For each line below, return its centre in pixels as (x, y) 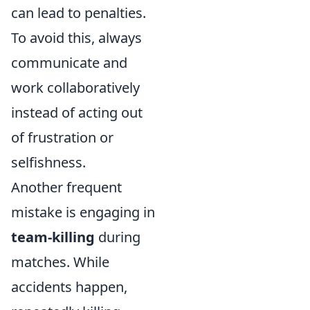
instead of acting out (77, 112)
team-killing (53, 237)
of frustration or (62, 137)
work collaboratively (75, 88)
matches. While (60, 262)
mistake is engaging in (83, 212)
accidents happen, (69, 287)
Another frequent (66, 187)
